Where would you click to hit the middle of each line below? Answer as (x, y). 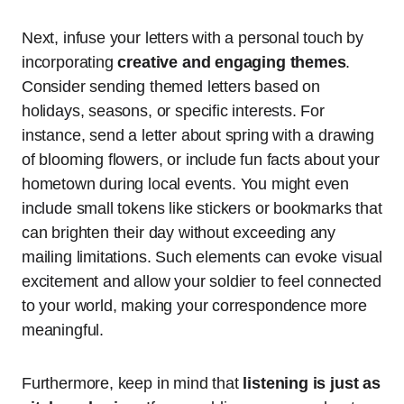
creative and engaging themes (232, 63)
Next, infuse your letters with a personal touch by (193, 38)
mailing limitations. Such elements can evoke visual (202, 257)
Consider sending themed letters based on (171, 87)
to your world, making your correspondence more (194, 306)
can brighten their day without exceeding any (179, 233)
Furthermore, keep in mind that (133, 384)
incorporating (70, 63)
